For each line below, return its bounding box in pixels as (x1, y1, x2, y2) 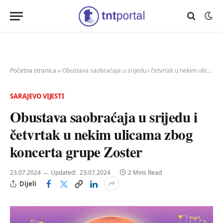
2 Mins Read (128, 168, 162, 177)
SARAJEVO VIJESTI (10, 92, 64, 101)
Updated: (51, 168, 76, 177)
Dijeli (19, 179, 36, 188)
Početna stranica (10, 66, 56, 75)
